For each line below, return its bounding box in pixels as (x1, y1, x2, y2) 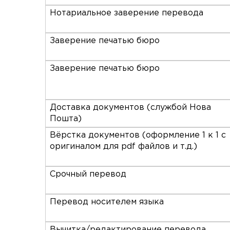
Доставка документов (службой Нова (50, 103, 211, 111)
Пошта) (50, 114, 82, 123)
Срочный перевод (50, 170, 126, 178)
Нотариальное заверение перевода (50, 9, 203, 17)
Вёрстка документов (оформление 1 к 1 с (50, 131, 226, 139)
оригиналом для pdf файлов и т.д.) (50, 142, 197, 150)
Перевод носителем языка (50, 198, 164, 206)
